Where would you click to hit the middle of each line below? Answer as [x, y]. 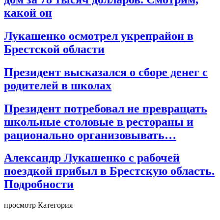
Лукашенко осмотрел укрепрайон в [99, 36]
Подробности [39, 184]
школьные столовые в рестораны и [99, 122]
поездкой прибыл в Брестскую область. [109, 171]
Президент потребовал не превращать [106, 108]
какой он [28, 13]
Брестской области [54, 49]
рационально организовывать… [90, 135]
